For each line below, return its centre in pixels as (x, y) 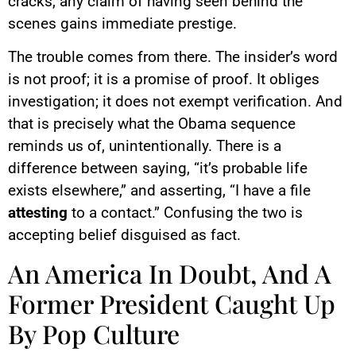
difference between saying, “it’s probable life (158, 168)
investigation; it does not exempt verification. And (175, 102)
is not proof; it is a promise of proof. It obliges (164, 79)
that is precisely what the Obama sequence (152, 124)
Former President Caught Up (172, 303)
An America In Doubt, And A (170, 273)
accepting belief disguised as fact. (124, 235)
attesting (38, 213)
